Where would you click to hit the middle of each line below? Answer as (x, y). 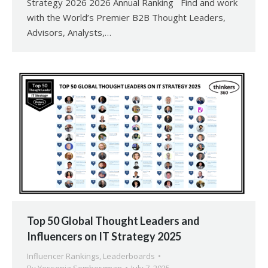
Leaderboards (129, 256)
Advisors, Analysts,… (69, 33)
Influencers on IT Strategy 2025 (104, 237)
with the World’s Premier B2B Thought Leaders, (126, 18)
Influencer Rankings (63, 256)
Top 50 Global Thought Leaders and (113, 221)
